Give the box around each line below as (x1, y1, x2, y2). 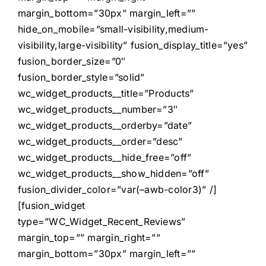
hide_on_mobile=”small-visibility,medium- (17, 23, 209, 35)
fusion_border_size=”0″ (17, 55, 126, 67)
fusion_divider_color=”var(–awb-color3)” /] (17, 183, 217, 195)
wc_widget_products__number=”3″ (17, 103, 178, 115)
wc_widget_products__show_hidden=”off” (17, 167, 209, 179)
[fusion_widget (17, 199, 85, 211)
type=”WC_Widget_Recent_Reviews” (17, 215, 186, 227)
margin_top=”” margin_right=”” (17, 231, 160, 243)
